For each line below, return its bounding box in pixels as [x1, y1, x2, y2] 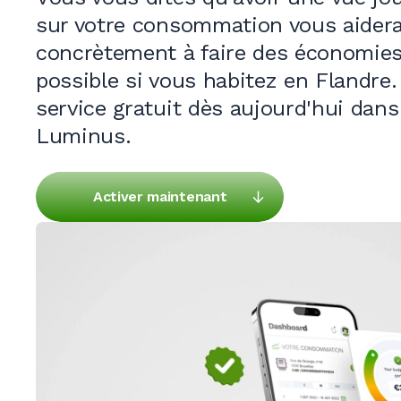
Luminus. [36, 124, 132, 149]
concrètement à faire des [36, 40, 294, 65]
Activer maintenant [93, 188, 227, 205]
